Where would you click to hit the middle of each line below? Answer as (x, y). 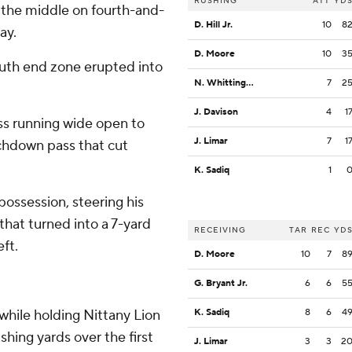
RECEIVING (220, 230)
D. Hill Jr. (213, 25)
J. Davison (216, 112)
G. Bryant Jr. (221, 284)
